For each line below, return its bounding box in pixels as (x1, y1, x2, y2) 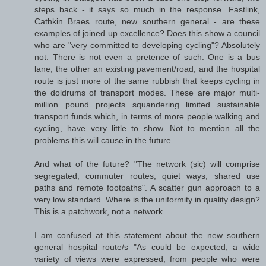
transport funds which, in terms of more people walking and (34, 112, 260, 122)
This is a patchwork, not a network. (34, 207, 165, 217)
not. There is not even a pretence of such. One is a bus (34, 52, 260, 62)
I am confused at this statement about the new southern (34, 230, 260, 240)
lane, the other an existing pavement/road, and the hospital (34, 64, 260, 74)
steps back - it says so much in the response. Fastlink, (34, 5, 260, 15)
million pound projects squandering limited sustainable (34, 100, 260, 110)
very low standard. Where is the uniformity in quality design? (34, 195, 260, 205)
